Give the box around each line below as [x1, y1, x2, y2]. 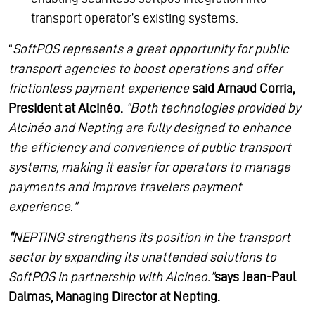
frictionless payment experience [8, 81, 192, 96]
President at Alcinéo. [8, 101, 123, 116]
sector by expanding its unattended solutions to [8, 250, 276, 265]
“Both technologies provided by [126, 101, 300, 116]
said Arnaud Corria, [192, 81, 295, 96]
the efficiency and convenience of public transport [8, 140, 291, 155]
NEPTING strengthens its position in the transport [13, 230, 290, 245]
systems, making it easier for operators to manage [8, 160, 290, 175]
